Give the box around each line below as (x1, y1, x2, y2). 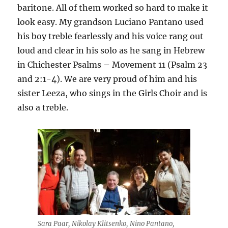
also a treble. (17, 102, 69, 113)
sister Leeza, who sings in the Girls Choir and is (17, 88, 208, 99)
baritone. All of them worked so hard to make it (17, 3, 209, 13)
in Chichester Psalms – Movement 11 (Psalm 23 (17, 60, 208, 70)
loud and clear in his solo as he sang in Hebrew (17, 45, 205, 56)
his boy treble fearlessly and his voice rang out (17, 31, 204, 42)
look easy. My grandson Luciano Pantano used (17, 17, 204, 27)
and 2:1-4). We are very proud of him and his (17, 74, 197, 84)
